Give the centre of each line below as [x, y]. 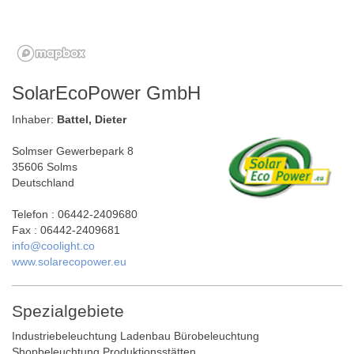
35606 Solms [45, 167]
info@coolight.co [53, 246]
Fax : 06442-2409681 [66, 230]
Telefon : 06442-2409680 [75, 214]
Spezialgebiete [68, 311]
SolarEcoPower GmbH [106, 93]
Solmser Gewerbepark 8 [73, 151]
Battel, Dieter [92, 119]
